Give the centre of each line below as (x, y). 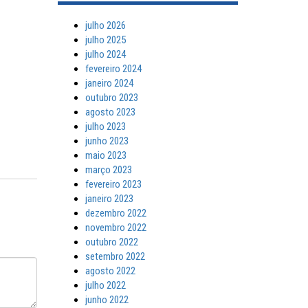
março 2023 (108, 170)
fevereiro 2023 (113, 184)
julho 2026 (105, 25)
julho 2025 (105, 40)
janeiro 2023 (109, 199)
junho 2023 (107, 141)
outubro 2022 (111, 242)
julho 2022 (105, 285)
